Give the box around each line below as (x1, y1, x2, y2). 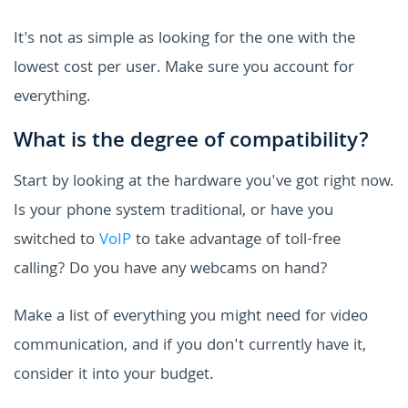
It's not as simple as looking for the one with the (14, 25, 355, 53)
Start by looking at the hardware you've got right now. (14, 168, 393, 196)
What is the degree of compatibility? (14, 124, 369, 160)
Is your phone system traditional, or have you (14, 198, 333, 225)
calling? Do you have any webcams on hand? (14, 256, 327, 283)
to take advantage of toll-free (131, 227, 341, 254)
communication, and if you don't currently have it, (14, 332, 366, 360)
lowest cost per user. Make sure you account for (14, 55, 354, 82)
